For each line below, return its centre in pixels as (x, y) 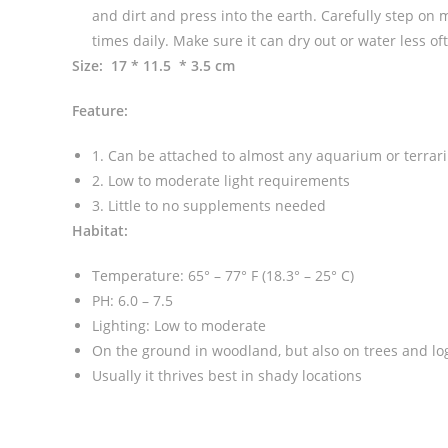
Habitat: (100, 230)
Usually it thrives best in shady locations (227, 375)
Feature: (100, 110)
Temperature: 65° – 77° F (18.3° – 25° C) (223, 275)
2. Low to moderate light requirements (221, 180)
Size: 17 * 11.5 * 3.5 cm (153, 65)
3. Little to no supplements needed (209, 205)
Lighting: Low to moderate (179, 325)
